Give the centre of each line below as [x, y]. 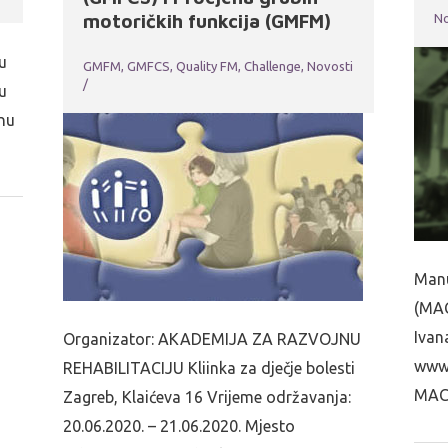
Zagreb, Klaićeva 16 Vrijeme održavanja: [207, 396]
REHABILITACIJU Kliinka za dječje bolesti [209, 367]
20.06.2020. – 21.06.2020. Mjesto [179, 425]
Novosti [330, 65]
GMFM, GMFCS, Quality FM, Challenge [192, 65]
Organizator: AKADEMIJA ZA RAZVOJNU [212, 338]
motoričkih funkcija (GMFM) [207, 20]
